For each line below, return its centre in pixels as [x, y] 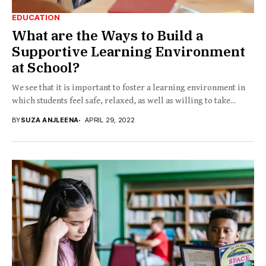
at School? [46, 67]
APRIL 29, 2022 [110, 120]
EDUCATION [36, 18]
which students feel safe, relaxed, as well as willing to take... [124, 101]
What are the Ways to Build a [107, 35]
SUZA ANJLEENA [50, 120]
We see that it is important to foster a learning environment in [129, 88]
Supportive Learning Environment [129, 51]
